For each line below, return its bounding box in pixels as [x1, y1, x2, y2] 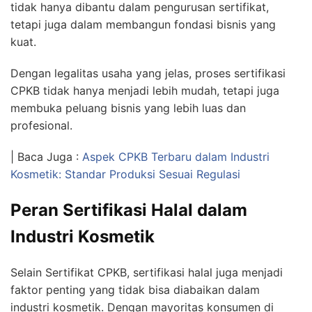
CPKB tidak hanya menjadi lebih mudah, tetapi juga [10, 83, 279, 97]
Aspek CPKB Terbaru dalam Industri [82, 149, 270, 164]
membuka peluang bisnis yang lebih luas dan [10, 100, 246, 115]
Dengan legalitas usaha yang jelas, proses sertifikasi [10, 65, 286, 80]
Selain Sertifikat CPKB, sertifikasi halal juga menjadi [10, 265, 283, 279]
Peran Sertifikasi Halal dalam [10, 199, 247, 220]
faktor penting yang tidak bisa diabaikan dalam [10, 282, 260, 297]
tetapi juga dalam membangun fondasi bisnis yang [10, 17, 276, 31]
